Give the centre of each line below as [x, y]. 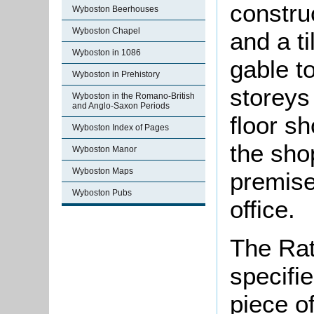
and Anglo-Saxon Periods [121, 106]
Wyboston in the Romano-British [134, 96]
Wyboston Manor [104, 149]
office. [262, 210]
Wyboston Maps [103, 171]
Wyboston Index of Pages [121, 128]
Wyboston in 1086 [107, 53]
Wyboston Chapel [106, 31]
